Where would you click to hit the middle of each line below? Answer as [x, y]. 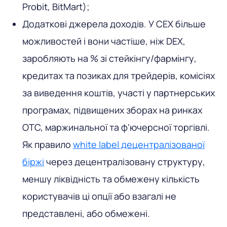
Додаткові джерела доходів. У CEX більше [114, 24]
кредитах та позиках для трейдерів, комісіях [119, 75]
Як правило [48, 144]
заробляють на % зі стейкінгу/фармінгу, [109, 58]
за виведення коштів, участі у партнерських [119, 92]
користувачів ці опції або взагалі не [99, 196]
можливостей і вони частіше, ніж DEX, [104, 41]
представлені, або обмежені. [86, 213]
